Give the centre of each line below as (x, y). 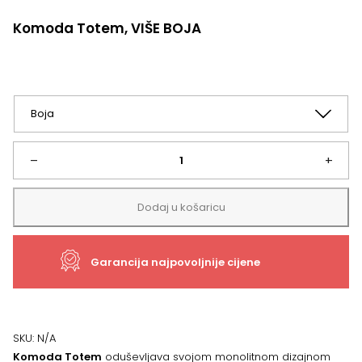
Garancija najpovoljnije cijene (175, 262)
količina (32, 297)
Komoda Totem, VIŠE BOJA (107, 28)
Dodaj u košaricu (181, 207)
